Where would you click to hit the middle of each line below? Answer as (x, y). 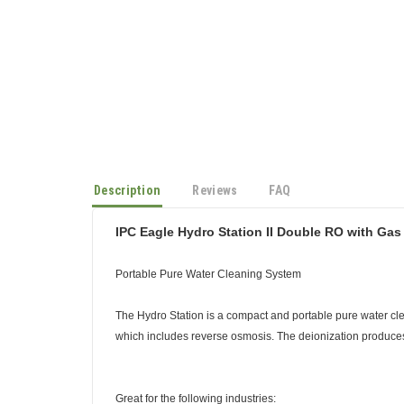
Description (128, 198)
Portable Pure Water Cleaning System (208, 282)
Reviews (215, 198)
